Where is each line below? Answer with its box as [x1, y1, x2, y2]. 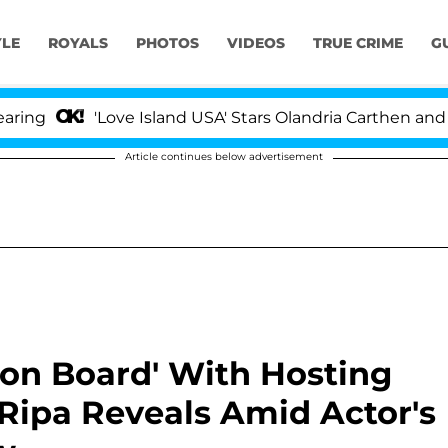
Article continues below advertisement [125, 150, 323, 163]
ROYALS [47, 34, 108, 53]
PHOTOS [135, 34, 199, 53]
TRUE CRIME [312, 34, 403, 53]
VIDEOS [226, 34, 285, 53]
